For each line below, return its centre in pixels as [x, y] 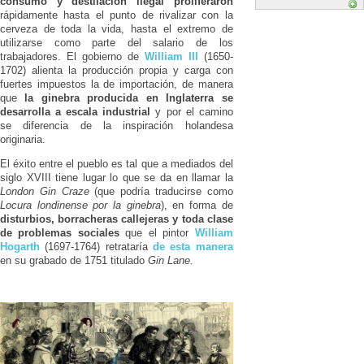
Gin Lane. [171, 260]
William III [171, 56]
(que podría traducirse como [161, 191]
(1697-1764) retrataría [97, 246]
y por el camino [194, 111]
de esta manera [193, 246]
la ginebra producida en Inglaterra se [129, 97]
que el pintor [157, 232]
